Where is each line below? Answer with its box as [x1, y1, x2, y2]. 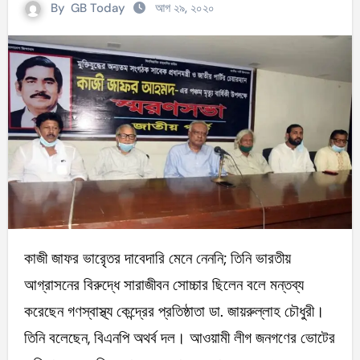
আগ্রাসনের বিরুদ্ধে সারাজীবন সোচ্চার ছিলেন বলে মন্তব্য [23, 275, 304, 296]
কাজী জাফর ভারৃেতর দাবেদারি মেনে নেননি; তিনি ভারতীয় [23, 248, 36, 269]
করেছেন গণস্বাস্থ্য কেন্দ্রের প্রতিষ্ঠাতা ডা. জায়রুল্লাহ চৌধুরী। [23, 301, 325, 322]
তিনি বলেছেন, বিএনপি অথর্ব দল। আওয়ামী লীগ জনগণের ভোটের [23, 328, 335, 349]
